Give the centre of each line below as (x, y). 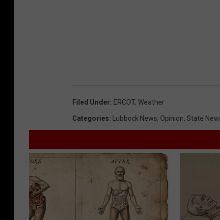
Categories (91, 118)
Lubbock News (135, 118)
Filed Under (91, 102)
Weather (151, 102)
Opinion (172, 118)
